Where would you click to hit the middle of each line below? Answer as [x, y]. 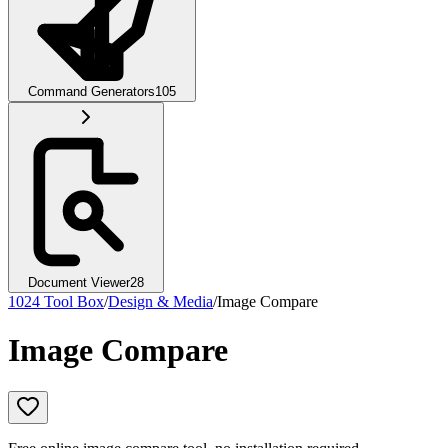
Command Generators [91, 91]
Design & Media [160, 301]
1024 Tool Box [56, 301]
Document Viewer [79, 282]
